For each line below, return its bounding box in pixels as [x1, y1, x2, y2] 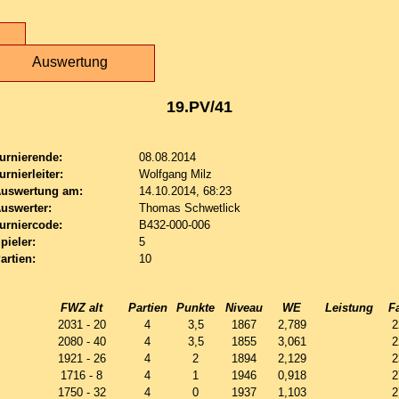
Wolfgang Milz [139, 167, 212, 181]
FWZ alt [61, 301, 102, 314]
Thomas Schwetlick [139, 201, 240, 215]
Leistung [324, 301, 373, 314]
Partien [127, 301, 167, 314]
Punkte [176, 301, 215, 314]
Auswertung [31, 54, 108, 69]
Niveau [224, 301, 263, 314]
